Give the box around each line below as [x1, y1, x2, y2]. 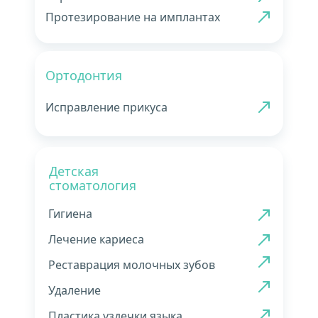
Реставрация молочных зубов [48, 257, 215, 273]
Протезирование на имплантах [45, 9, 220, 25]
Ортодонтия [45, 67, 122, 84]
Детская [49, 163, 99, 180]
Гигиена [48, 206, 92, 221]
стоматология [49, 177, 136, 194]
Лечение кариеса [48, 231, 144, 247]
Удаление [48, 283, 101, 298]
